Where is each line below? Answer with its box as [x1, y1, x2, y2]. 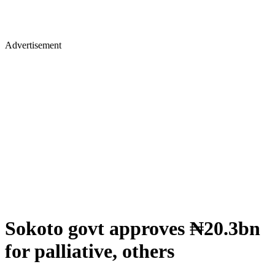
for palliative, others [5, 240, 174, 263]
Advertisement [5, 40, 61, 50]
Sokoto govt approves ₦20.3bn [5, 217, 260, 240]
